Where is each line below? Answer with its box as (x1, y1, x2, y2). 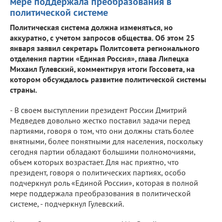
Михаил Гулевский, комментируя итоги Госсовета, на (10, 63, 195, 74)
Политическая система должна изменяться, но (10, 22, 173, 32)
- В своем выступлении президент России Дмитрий (10, 105, 187, 115)
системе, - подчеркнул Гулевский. (10, 198, 124, 209)
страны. (10, 84, 37, 95)
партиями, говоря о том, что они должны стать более (10, 125, 194, 136)
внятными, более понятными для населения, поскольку (10, 136, 203, 146)
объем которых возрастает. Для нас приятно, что (10, 157, 179, 167)
